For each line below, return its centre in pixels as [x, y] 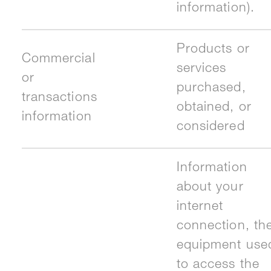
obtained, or [214, 108]
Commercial [58, 60]
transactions [59, 99]
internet [200, 207]
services [201, 70]
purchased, [211, 89]
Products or [213, 50]
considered [211, 128]
